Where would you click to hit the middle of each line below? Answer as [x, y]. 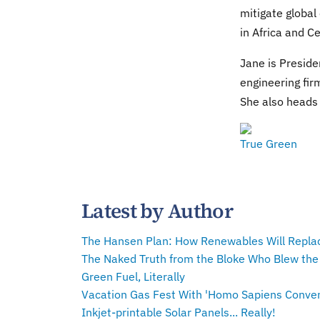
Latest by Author [157, 211]
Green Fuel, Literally [133, 276]
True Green [268, 144]
